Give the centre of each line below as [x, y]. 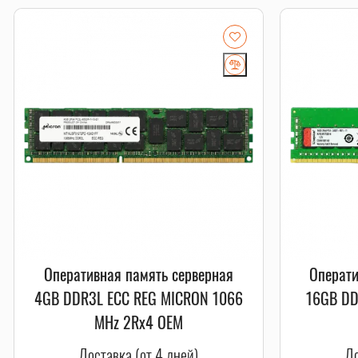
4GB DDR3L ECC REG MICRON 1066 [138, 298]
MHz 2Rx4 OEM [138, 322]
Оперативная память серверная [138, 274]
